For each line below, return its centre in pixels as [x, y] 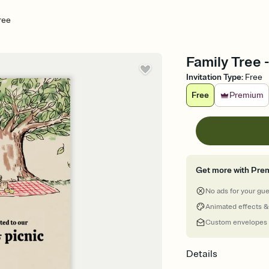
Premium [247, 95]
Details [202, 254]
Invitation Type [214, 77]
